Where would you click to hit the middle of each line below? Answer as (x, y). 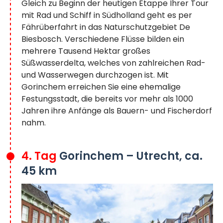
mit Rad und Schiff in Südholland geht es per (107, 15)
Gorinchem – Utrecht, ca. (131, 156)
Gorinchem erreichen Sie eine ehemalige (101, 87)
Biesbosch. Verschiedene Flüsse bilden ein (103, 39)
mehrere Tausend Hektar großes (86, 51)
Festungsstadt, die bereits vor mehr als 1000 (107, 99)
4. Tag (40, 156)
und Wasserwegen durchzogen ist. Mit (95, 75)
